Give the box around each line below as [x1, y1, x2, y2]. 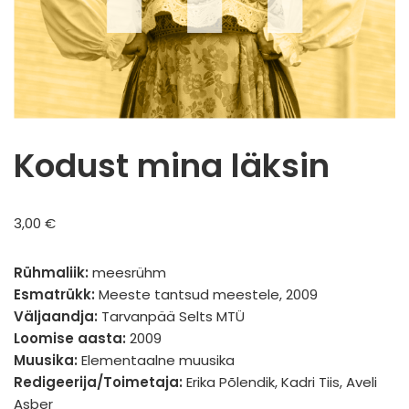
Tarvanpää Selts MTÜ [101, 307, 245, 326]
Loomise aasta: [14, 329, 126, 348]
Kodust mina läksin [14, 142, 330, 189]
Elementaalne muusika [78, 351, 235, 370]
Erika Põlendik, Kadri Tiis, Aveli [183, 372, 377, 392]
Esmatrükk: [14, 285, 95, 304]
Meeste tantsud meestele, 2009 [95, 285, 318, 304]
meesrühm [89, 263, 166, 282]
